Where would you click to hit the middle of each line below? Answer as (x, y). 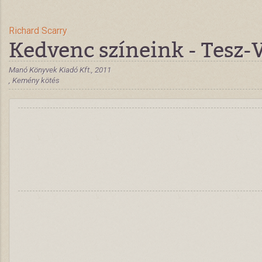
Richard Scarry (38, 31)
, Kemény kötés (34, 80)
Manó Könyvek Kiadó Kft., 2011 (60, 70)
